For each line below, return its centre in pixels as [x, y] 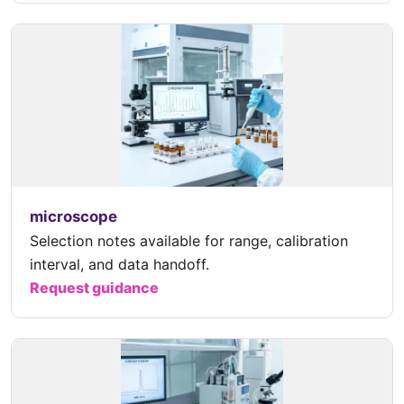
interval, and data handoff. [119, 264]
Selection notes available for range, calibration [189, 240]
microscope [73, 216]
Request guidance [94, 287]
